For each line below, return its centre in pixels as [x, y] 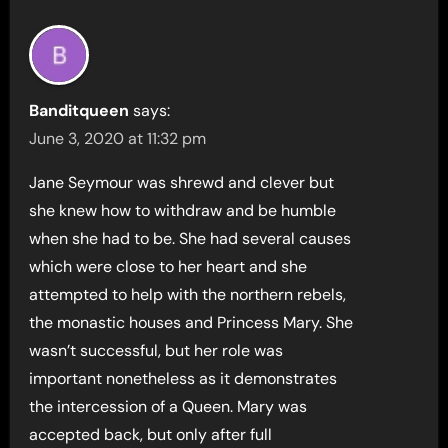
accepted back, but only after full [151, 435]
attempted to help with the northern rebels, [188, 295]
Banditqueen [79, 111]
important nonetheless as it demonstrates [183, 379]
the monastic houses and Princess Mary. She [191, 323]
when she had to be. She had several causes [190, 239]
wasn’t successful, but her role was [156, 351]
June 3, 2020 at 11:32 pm [118, 139]
